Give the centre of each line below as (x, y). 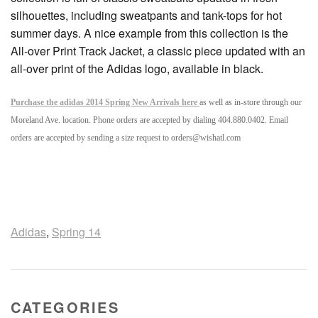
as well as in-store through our (251, 102)
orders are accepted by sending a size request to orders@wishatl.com (126, 138)
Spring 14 (76, 232)
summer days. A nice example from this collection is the (149, 33)
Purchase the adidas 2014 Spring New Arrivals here (105, 102)
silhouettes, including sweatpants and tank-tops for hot (146, 15)
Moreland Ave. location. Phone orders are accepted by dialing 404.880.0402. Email (149, 120)
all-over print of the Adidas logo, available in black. (137, 68)
